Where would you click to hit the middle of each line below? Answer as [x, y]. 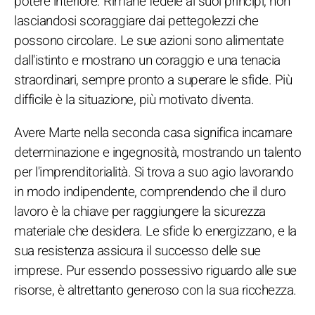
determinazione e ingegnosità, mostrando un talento [157, 152]
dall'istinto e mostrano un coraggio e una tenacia [147, 60]
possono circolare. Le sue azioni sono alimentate [149, 40]
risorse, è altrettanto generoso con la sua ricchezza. [155, 290]
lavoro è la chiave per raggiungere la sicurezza [140, 211]
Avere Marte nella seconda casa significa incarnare [153, 133]
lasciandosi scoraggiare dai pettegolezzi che [136, 21]
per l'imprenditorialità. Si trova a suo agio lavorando [154, 172]
